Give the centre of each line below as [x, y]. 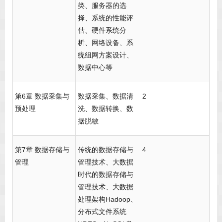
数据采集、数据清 [106, 96]
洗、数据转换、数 [106, 109]
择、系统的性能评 [106, 18]
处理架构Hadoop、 [108, 199]
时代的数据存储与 [106, 175]
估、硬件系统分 [102, 30]
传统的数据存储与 [106, 150]
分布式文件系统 [102, 212]
